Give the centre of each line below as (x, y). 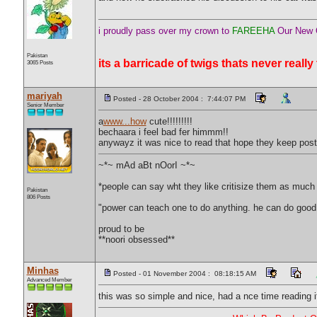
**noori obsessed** (136, 240)
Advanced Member (49, 279)
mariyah (44, 96)
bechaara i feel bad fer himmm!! (163, 132)
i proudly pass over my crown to (165, 31)
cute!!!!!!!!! (169, 121)
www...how (125, 121)
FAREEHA (253, 31)
